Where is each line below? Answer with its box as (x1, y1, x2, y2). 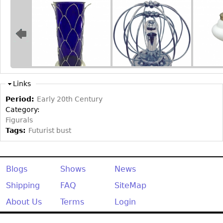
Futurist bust (28, 126, 71, 134)
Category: (5, 105, 42, 113)
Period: (5, 95, 37, 103)
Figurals (5, 115, 33, 124)
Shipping (6, 180, 40, 190)
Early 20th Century (37, 95, 103, 103)
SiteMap (114, 180, 146, 190)
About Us (6, 197, 42, 207)
